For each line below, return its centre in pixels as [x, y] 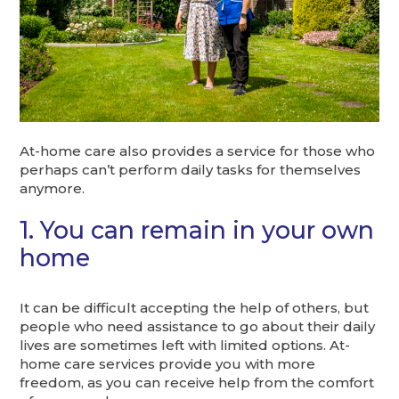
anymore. [53, 189]
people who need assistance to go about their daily [198, 327]
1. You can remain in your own [197, 231]
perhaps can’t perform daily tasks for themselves [191, 170]
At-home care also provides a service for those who [198, 151]
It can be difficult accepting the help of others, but [195, 308]
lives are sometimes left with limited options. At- [185, 346]
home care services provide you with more [168, 364]
